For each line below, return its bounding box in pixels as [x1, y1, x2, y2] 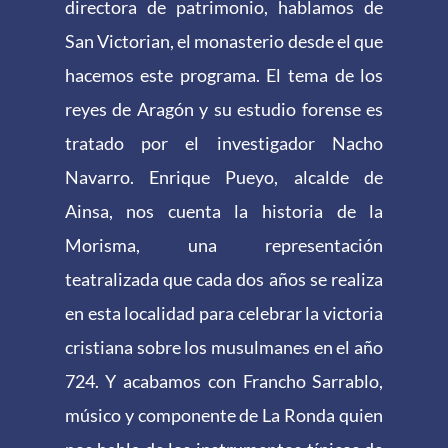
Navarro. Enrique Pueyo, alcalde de [64, 166, 384, 189]
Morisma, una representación [64, 234, 384, 257]
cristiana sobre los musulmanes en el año [64, 336, 384, 359]
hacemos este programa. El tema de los [64, 64, 384, 87]
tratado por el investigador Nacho [64, 132, 384, 155]
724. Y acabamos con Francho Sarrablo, [64, 370, 384, 393]
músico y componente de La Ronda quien [64, 404, 384, 427]
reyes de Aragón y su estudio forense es [64, 98, 384, 121]
